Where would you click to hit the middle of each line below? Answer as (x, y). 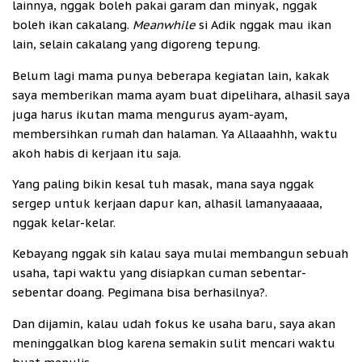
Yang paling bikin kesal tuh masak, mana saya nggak (163, 183)
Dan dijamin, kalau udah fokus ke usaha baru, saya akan (174, 323)
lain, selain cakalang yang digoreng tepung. (136, 44)
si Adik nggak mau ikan (265, 25)
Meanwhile (166, 25)
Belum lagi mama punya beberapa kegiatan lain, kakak (171, 75)
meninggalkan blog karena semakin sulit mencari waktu (174, 343)
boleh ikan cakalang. (72, 25)
